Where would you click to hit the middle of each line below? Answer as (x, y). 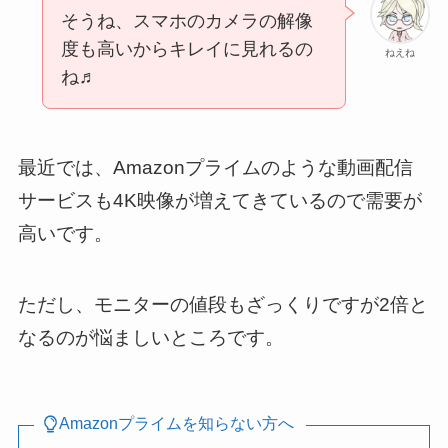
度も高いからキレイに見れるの (186, 48)
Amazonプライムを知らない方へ (177, 423)
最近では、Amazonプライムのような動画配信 (215, 167)
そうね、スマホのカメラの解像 (186, 20)
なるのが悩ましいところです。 (150, 337)
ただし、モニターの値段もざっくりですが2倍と (222, 304)
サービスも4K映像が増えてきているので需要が (219, 200)
